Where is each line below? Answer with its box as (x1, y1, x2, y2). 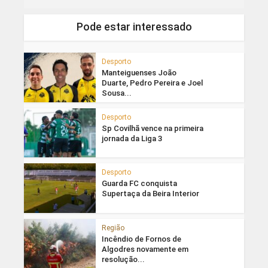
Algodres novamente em (101, 245, 188, 254)
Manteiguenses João (101, 68, 176, 77)
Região (101, 224, 124, 233)
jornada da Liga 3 (101, 133, 162, 143)
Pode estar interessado (76, 20, 192, 33)
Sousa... (101, 88, 132, 98)
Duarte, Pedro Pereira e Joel (101, 78, 203, 87)
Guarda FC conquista (101, 179, 177, 188)
